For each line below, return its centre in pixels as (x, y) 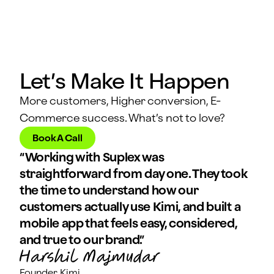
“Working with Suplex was (92, 157)
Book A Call (57, 138)
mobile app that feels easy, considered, (128, 224)
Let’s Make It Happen (125, 81)
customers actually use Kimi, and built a (130, 207)
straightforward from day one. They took (133, 174)
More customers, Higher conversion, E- (120, 101)
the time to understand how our (109, 191)
